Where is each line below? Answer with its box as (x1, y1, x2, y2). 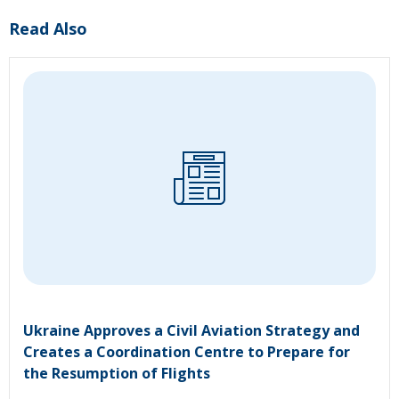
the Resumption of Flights (23, 362, 210, 383)
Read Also (9, 18, 87, 39)
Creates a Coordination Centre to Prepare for (23, 341, 350, 362)
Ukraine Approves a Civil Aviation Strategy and (23, 320, 360, 340)
